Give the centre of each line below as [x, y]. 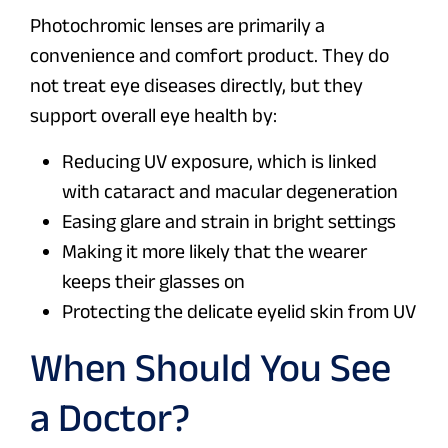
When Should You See [210, 367]
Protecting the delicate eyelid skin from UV [239, 311]
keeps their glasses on [153, 281]
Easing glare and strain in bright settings [229, 221]
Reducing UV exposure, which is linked [219, 161]
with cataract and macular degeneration [230, 191]
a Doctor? [110, 417]
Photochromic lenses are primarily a [177, 25]
